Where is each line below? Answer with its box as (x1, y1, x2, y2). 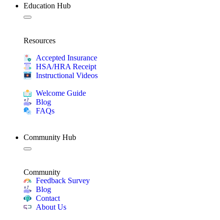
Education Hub (24, 1, 71, 10)
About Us (36, 203, 66, 211)
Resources (24, 36, 55, 45)
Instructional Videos (36, 71, 98, 80)
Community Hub (24, 133, 76, 141)
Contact (36, 194, 60, 202)
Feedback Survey (36, 176, 90, 185)
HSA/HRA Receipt (36, 62, 96, 71)
